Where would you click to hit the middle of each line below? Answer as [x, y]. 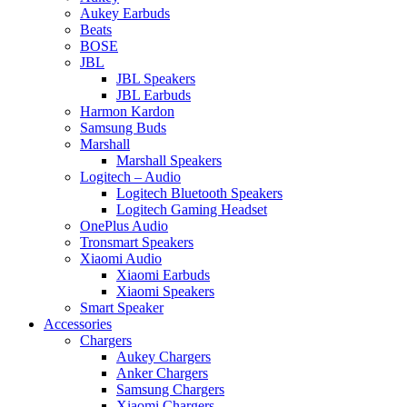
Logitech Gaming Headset [192, 209]
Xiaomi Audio [121, 258]
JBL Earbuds [154, 94]
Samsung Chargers [170, 389]
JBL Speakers [156, 78]
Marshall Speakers [169, 160]
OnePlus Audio [124, 225]
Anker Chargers [162, 372]
